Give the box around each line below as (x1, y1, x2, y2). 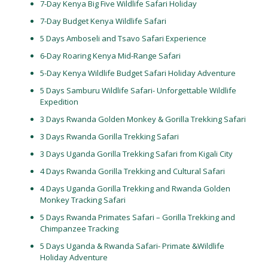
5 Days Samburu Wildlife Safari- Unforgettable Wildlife (39, 85, 236, 96)
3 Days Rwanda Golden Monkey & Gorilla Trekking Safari (39, 114, 246, 124)
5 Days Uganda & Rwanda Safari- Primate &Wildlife (39, 240, 224, 251)
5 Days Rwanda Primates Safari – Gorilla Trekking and (39, 212, 235, 223)
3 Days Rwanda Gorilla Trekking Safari (39, 131, 179, 142)
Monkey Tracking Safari (39, 194, 126, 205)
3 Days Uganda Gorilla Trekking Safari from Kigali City (39, 148, 233, 159)
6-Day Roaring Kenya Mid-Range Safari (39, 50, 181, 61)
